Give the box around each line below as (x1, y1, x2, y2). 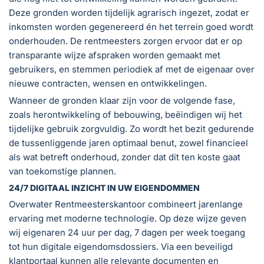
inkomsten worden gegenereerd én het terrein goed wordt (9, 21, 253, 32)
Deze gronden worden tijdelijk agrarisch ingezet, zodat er (9, 6, 249, 18)
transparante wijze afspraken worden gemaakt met (9, 49, 220, 61)
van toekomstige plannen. (9, 165, 116, 177)
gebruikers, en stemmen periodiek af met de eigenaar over (9, 63, 255, 75)
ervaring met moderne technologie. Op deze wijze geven (9, 212, 246, 224)
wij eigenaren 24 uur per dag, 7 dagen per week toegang (9, 226, 245, 238)
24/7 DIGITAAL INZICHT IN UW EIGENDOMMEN (9, 182, 200, 193)
